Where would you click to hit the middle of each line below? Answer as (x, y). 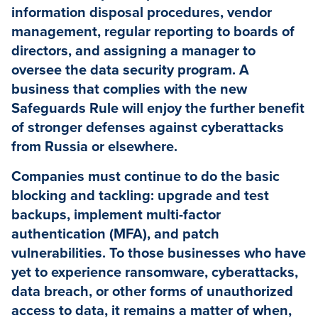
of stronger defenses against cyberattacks (148, 128)
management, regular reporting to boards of (153, 32)
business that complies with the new (129, 90)
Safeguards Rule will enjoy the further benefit (158, 109)
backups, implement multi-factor (116, 215)
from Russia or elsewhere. (94, 147)
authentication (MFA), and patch (115, 235)
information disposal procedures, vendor (142, 13)
